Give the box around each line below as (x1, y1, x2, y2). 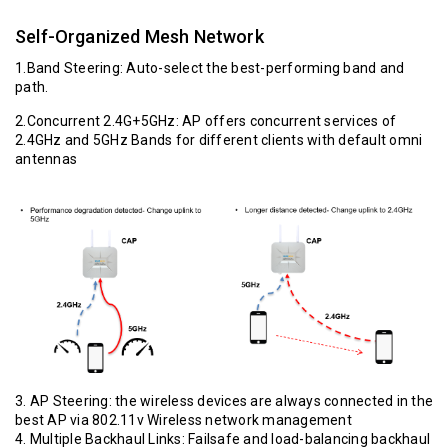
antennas (15, 151, 77, 168)
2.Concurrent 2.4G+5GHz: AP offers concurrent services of (15, 113, 396, 130)
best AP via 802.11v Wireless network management (15, 412, 352, 429)
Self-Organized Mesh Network (15, 26, 264, 48)
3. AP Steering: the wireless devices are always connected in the (15, 393, 433, 410)
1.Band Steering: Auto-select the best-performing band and (15, 60, 405, 77)
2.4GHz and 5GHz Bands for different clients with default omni (15, 132, 423, 149)
